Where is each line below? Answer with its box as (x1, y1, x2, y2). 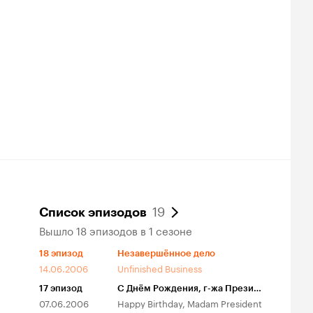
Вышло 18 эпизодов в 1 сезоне (39, 221, 192, 238)
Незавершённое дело (117, 247, 215, 259)
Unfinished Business (117, 260, 202, 275)
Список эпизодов (39, 204, 147, 220)
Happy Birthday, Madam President (117, 295, 262, 310)
